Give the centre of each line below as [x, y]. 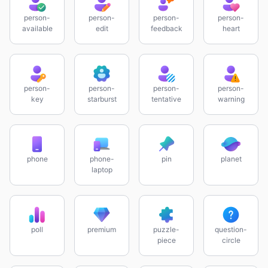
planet [231, 159]
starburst [102, 99]
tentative [166, 99]
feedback [166, 28]
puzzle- [166, 229]
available [37, 28]
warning [231, 99]
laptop [102, 170]
